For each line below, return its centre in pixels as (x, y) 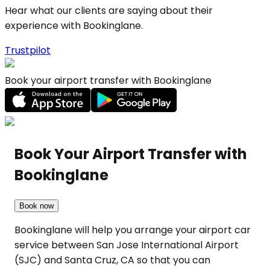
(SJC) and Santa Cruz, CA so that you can (112, 260)
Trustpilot (28, 51)
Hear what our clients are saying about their (109, 11)
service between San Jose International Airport (127, 245)
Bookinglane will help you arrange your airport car (133, 230)
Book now (36, 206)
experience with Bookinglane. (74, 26)
